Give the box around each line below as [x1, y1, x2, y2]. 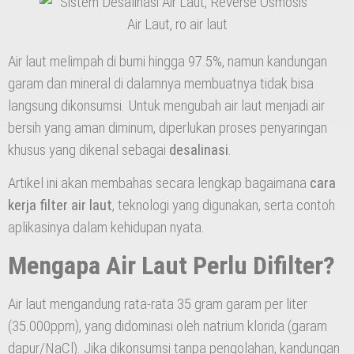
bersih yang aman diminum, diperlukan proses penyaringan [8, 119, 327, 137]
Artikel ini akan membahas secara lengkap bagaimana [8, 174, 310, 193]
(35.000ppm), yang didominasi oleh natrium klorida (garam [8, 316, 327, 335]
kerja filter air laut [8, 196, 112, 215]
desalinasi [169, 141, 228, 159]
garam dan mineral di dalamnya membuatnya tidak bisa [8, 74, 314, 92]
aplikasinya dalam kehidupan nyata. [8, 218, 205, 237]
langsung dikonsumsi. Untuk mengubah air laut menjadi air [8, 96, 325, 115]
